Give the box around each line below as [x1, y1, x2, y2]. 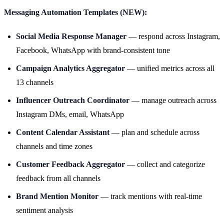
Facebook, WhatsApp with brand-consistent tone [16, 45, 170, 54]
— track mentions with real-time [98, 191, 202, 200]
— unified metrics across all [125, 63, 214, 72]
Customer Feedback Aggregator [16, 159, 125, 168]
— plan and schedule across [109, 127, 199, 136]
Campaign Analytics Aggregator [16, 63, 125, 72]
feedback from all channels [16, 173, 100, 182]
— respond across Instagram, [126, 31, 220, 40]
